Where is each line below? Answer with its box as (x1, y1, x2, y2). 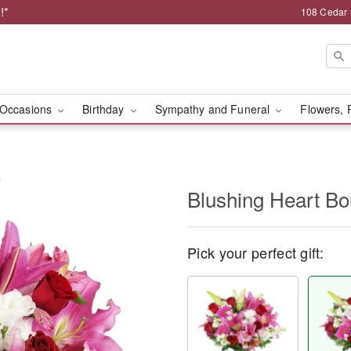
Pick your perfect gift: (187, 242, 324, 262)
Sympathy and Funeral (154, 101, 273, 117)
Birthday (82, 101, 128, 117)
